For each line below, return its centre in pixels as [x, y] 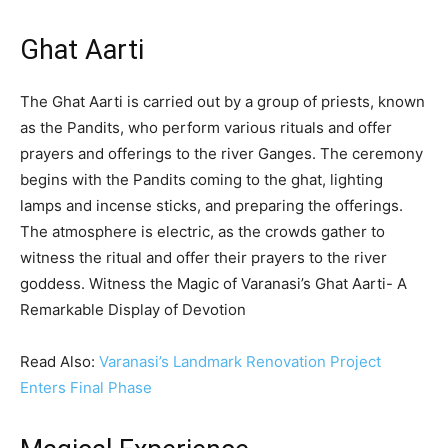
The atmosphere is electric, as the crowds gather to [202, 232]
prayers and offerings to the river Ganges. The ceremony [221, 154]
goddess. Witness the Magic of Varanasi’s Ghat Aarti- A [213, 284]
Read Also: [59, 362]
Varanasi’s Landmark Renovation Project [240, 362]
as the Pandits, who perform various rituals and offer [206, 128]
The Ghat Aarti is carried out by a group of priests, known [222, 102]
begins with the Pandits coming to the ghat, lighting [201, 180]
